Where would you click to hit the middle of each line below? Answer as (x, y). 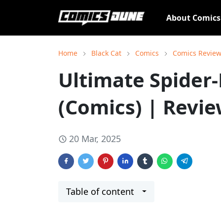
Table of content (100, 191)
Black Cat (106, 53)
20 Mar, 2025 (95, 139)
